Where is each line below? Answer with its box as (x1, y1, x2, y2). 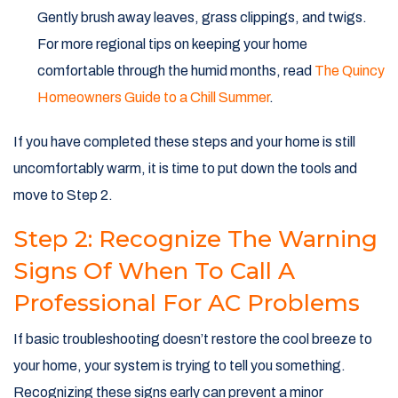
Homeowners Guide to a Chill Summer (37, 90, 269, 106)
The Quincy (314, 63, 385, 79)
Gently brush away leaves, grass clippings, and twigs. (37, 10, 367, 26)
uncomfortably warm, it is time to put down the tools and (13, 161, 357, 177)
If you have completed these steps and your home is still (13, 134, 355, 150)
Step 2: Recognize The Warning (13, 225, 378, 254)
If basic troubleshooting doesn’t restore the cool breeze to (13, 331, 372, 347)
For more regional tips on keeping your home (37, 36, 307, 52)
